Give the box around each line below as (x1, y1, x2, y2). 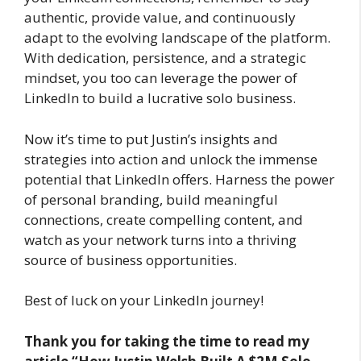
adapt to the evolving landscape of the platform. (24, 28, 330, 47)
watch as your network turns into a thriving (24, 230, 297, 249)
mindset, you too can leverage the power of (24, 68, 297, 87)
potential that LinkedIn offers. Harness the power (24, 169, 334, 189)
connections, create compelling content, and (24, 210, 303, 229)
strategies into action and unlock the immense (24, 149, 317, 168)
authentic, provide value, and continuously (24, 8, 296, 27)
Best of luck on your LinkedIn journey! (24, 291, 263, 309)
